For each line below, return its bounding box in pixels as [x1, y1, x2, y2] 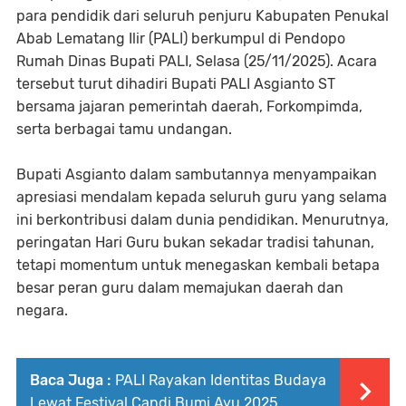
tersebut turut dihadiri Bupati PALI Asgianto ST [16, 75, 335, 92]
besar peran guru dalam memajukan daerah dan [16, 279, 343, 296]
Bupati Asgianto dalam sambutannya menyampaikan [16, 166, 377, 183]
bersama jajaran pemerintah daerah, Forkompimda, [16, 98, 362, 115]
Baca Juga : [30, 372, 111, 389]
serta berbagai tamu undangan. [16, 121, 232, 138]
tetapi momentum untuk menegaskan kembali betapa [16, 256, 380, 274]
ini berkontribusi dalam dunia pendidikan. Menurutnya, [16, 211, 389, 228]
